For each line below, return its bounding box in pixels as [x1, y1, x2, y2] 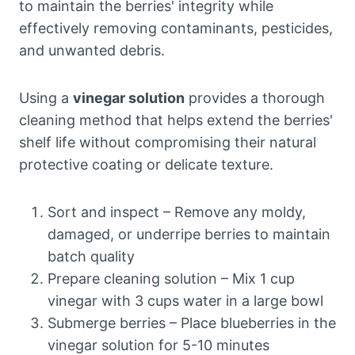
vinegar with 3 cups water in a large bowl [48, 292, 323, 309]
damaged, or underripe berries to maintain [48, 226, 330, 242]
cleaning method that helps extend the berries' [19, 112, 333, 128]
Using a [19, 90, 73, 106]
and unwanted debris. [19, 42, 165, 59]
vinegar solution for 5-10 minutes [48, 337, 269, 353]
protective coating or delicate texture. [19, 156, 273, 173]
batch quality [48, 248, 135, 265]
